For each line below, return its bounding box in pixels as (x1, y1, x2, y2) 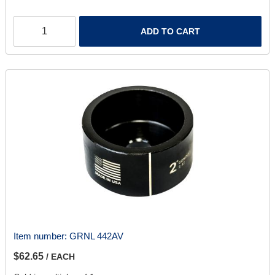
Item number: (13, 231, 69, 242)
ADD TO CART (141, 26, 201, 37)
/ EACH (45, 252, 75, 262)
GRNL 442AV (69, 231, 123, 242)
